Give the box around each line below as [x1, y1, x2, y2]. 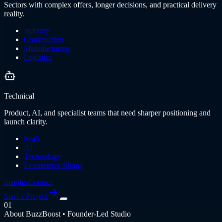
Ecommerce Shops [24, 161, 82, 169]
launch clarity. [4, 117, 48, 126]
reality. [4, 9, 25, 18]
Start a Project [4, 191, 48, 200]
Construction [24, 35, 64, 44]
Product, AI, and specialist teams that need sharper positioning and [4, 108, 211, 117]
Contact [28, 177, 53, 186]
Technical [4, 91, 34, 100]
